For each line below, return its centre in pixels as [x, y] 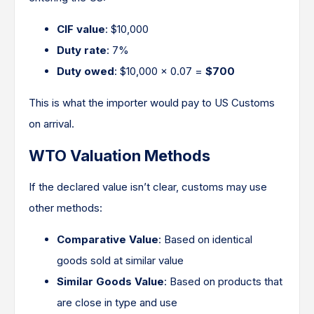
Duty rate [82, 50]
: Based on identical [205, 239]
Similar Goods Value [110, 281]
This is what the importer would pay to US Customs [152, 103]
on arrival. [52, 124]
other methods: [66, 208]
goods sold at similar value [120, 260]
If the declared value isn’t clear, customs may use [148, 187]
